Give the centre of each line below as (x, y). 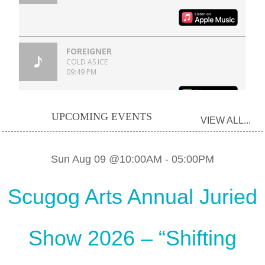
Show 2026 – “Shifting (132, 238)
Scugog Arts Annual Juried (132, 196)
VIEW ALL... (226, 120)
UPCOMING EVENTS (101, 116)
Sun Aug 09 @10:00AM (106, 159)
